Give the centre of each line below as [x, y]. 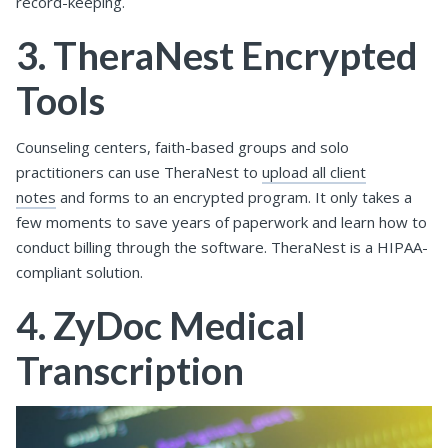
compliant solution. [79, 272]
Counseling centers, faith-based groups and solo [182, 147]
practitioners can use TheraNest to [139, 172]
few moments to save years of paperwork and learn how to [221, 222]
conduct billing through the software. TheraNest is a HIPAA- [222, 247]
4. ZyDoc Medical [161, 325]
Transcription [130, 370]
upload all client [314, 172]
